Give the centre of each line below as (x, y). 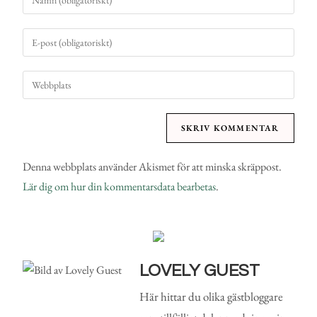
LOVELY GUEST (200, 271)
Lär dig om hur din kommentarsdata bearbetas (120, 187)
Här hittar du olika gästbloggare (212, 297)
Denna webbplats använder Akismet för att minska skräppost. (152, 167)
